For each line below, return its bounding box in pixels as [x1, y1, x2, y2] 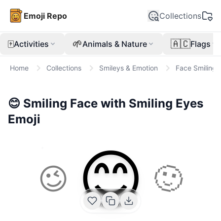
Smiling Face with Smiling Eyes [23, 96, 203, 110]
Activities [14, 39, 49, 49]
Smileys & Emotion [99, 64, 158, 72]
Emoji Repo [24, 11, 67, 21]
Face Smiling [176, 64, 217, 72]
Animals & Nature [82, 39, 147, 49]
